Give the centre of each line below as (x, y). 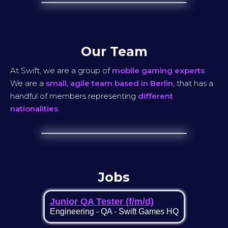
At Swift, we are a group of (61, 71)
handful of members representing (73, 96)
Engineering (72, 212)
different (154, 96)
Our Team (114, 52)
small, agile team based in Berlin (109, 83)
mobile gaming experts (158, 71)
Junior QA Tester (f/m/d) (102, 202)
